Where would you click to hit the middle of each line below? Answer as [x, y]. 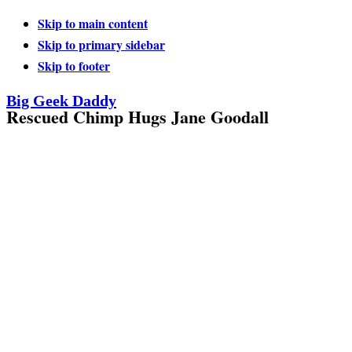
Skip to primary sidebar [101, 44]
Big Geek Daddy [61, 101]
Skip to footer [74, 66]
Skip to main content [93, 23]
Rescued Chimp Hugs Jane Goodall [137, 117]
